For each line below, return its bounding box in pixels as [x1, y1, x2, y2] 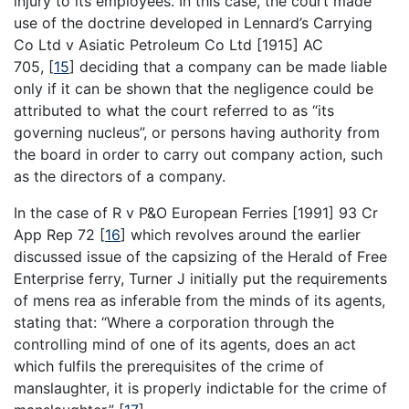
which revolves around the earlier [126, 225, 361, 244]
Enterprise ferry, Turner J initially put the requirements [14, 268, 387, 288]
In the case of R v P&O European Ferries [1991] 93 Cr [14, 203, 378, 222]
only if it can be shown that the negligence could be [14, 79, 373, 98]
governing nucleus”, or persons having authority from [14, 122, 380, 142]
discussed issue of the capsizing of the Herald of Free [14, 246, 387, 266]
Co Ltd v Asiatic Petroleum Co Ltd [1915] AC [14, 35, 323, 54]
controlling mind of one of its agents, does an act [14, 334, 356, 353]
